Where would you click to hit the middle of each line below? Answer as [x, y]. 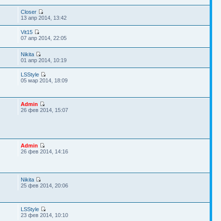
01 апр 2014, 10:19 [43, 60]
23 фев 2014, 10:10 [44, 215]
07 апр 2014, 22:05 [43, 38]
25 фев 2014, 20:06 [44, 185]
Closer [28, 12]
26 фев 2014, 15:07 [44, 110]
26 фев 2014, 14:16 [44, 151]
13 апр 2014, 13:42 [43, 18]
